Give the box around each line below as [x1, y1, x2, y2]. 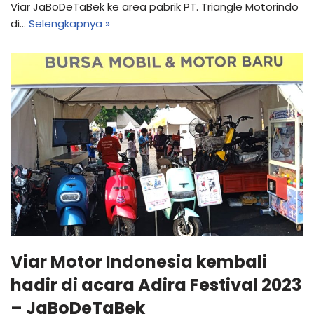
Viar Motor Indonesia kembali [11, 250, 267, 274]
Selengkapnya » [29, 16, 110, 32]
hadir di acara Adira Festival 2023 [11, 273, 301, 297]
